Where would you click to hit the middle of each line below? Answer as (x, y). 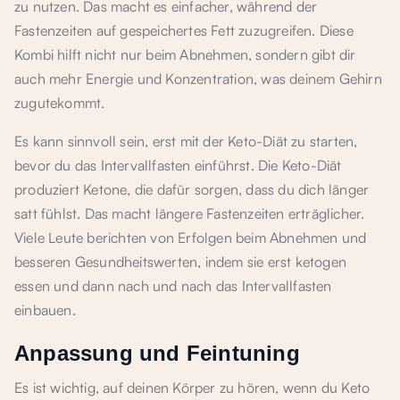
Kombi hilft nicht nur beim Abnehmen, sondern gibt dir (185, 54)
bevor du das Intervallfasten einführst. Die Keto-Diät (178, 165)
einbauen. (45, 310)
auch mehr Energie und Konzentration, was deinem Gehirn (198, 79)
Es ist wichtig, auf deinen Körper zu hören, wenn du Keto (192, 387)
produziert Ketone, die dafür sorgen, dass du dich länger (192, 189)
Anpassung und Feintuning (157, 353)
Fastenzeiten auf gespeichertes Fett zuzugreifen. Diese (184, 30)
